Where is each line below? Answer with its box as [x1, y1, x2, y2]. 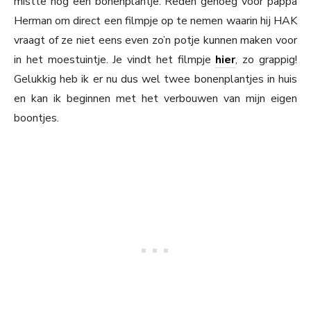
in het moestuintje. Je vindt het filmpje [14, 52, 216, 68]
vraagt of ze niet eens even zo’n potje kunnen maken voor [14, 33, 297, 49]
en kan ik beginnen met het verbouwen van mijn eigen [14, 91, 297, 107]
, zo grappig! [235, 52, 298, 68]
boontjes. [14, 110, 59, 126]
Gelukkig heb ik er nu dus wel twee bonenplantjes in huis [14, 72, 297, 87]
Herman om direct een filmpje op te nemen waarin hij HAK [14, 13, 297, 29]
